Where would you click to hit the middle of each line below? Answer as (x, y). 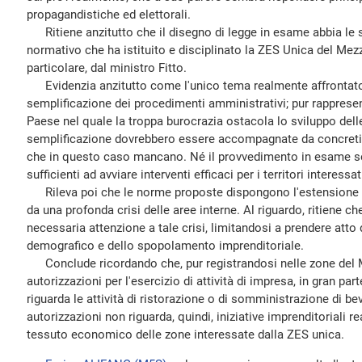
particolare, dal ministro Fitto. (107, 68)
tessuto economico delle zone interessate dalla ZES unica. (185, 335)
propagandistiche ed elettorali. (109, 15)
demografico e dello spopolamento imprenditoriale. (165, 246)
